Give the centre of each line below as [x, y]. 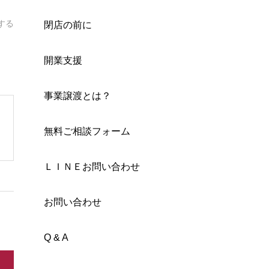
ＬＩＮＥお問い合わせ [92, 167]
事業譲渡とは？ [78, 96]
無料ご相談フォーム [87, 131]
